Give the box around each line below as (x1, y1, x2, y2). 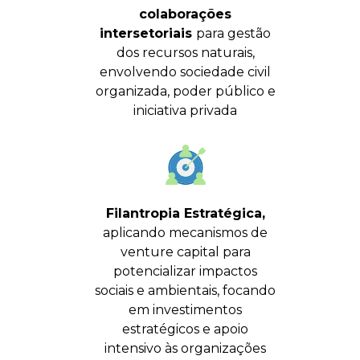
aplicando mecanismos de (103, 225, 268, 240)
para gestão (196, 26, 271, 41)
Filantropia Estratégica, (105, 206, 265, 221)
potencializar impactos (113, 264, 257, 279)
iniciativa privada (133, 103, 237, 118)
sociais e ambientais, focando (95, 283, 276, 298)
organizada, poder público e (95, 84, 276, 99)
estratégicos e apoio (122, 321, 248, 337)
